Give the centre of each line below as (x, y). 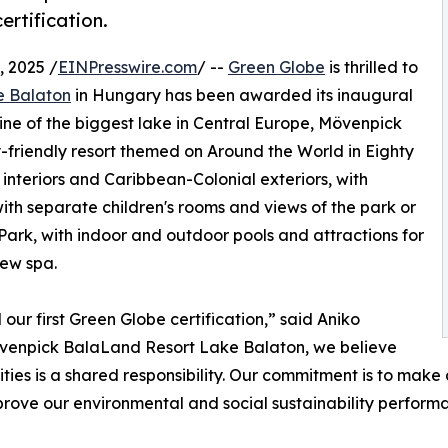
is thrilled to (371, 67)
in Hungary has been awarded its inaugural (242, 95)
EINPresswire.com (127, 67)
